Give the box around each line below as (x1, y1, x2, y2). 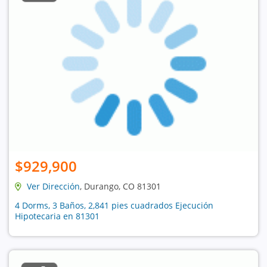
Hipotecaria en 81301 (15, 210, 100, 222)
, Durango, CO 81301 (80, 180, 161, 192)
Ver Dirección (27, 180, 80, 192)
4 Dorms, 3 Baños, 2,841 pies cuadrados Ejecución (15, 199, 213, 211)
